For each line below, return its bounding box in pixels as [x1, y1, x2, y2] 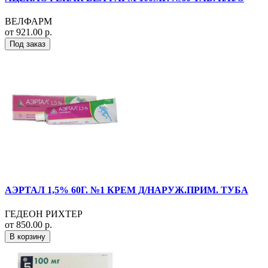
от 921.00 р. [5, 27, 52, 38]
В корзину [10, 232, 45, 241]
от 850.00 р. [5, 219, 52, 230]
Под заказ [10, 39, 45, 49]
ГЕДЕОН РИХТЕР [5, 208, 83, 219]
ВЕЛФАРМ [5, 16, 52, 27]
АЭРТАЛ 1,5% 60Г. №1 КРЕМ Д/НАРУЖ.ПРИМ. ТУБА [5, 185, 248, 196]
